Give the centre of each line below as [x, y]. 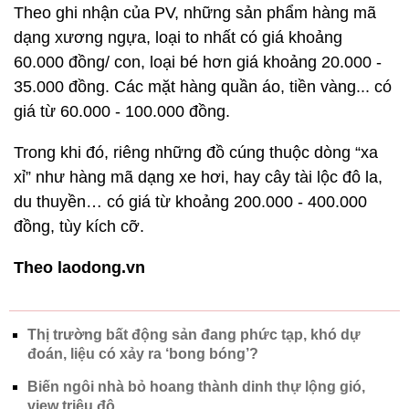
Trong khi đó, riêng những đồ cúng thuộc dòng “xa [196, 152]
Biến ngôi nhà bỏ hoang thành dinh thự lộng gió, [196, 387]
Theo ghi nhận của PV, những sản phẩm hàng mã [195, 13]
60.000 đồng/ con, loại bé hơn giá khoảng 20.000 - [198, 62]
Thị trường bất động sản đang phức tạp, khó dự [194, 335]
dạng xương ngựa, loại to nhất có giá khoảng [178, 37]
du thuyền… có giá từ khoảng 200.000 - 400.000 [190, 202]
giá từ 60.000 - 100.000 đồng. [122, 111]
